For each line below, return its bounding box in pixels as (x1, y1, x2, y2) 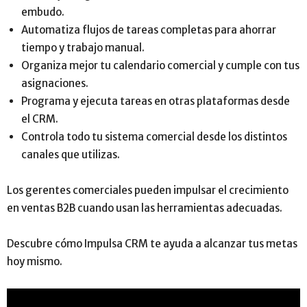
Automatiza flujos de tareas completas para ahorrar (21, 23, 276, 36)
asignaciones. (21, 76, 88, 90)
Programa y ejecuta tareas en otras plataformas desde (21, 94, 290, 108)
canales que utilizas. (21, 147, 120, 161)
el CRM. (21, 112, 58, 125)
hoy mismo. (7, 254, 62, 268)
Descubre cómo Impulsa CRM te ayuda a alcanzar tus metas (7, 236, 297, 250)
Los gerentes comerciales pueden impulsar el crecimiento (7, 183, 288, 197)
